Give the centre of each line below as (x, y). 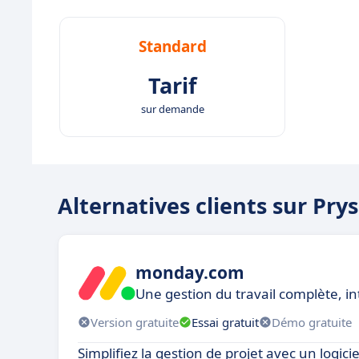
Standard (172, 46)
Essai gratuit (225, 322)
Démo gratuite (312, 322)
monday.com (190, 272)
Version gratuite (135, 322)
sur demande (172, 109)
